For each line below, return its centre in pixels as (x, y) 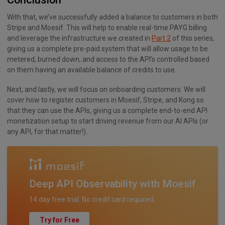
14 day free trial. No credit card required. (92, 200)
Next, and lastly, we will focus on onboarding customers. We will (106, 90)
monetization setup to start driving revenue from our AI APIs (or (108, 121)
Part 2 (161, 38)
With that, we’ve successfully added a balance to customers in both (113, 17)
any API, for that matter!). (47, 132)
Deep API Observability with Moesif (113, 184)
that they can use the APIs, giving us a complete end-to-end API (107, 111)
